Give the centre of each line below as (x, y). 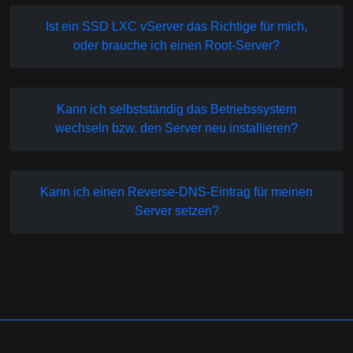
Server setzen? (176, 210)
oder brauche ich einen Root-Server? (176, 45)
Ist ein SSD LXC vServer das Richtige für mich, (176, 26)
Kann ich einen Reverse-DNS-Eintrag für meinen (176, 191)
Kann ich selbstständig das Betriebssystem (176, 109)
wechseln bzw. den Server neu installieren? (176, 128)
